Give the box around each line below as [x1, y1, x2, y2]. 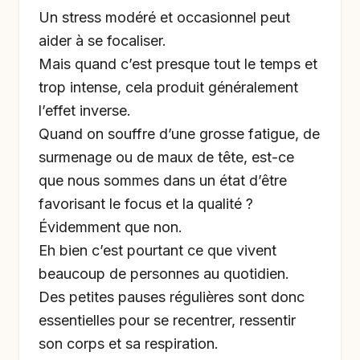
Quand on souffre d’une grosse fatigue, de [39, 125, 320, 142]
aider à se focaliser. [39, 32, 166, 49]
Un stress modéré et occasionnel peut [39, 9, 290, 26]
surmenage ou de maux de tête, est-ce [39, 149, 294, 166]
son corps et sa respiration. [39, 335, 219, 352]
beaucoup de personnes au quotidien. [39, 265, 289, 282]
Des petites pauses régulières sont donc [39, 288, 305, 305]
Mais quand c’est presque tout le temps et [39, 55, 317, 72]
